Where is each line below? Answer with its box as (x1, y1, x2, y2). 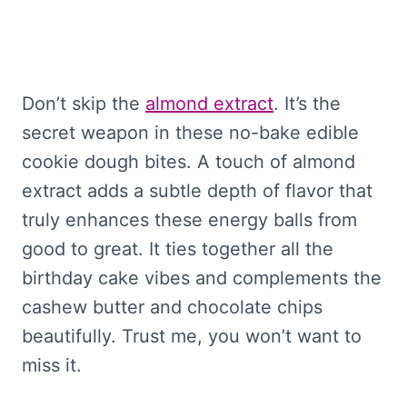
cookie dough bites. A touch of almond (22, 150, 355, 173)
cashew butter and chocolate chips (22, 295, 323, 318)
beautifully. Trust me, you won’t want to (22, 324, 362, 347)
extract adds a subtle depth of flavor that (22, 179, 372, 202)
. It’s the (273, 92, 341, 114)
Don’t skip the (22, 92, 145, 114)
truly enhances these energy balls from (22, 208, 357, 231)
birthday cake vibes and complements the (22, 266, 382, 289)
